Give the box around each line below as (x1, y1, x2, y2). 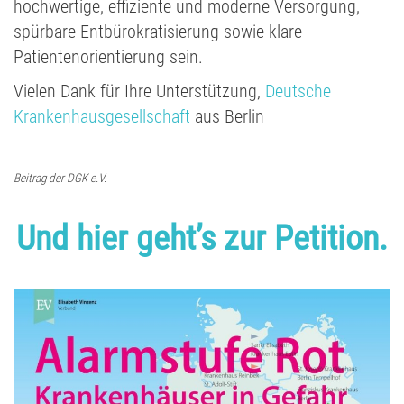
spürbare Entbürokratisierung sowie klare (14, 21, 302, 43)
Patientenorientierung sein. (14, 46, 203, 69)
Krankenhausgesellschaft (14, 106, 195, 128)
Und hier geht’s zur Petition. (16, 218, 388, 259)
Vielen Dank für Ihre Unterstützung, (14, 80, 265, 103)
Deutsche (265, 80, 331, 103)
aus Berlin (195, 106, 264, 128)
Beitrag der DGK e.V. (14, 171, 106, 186)
